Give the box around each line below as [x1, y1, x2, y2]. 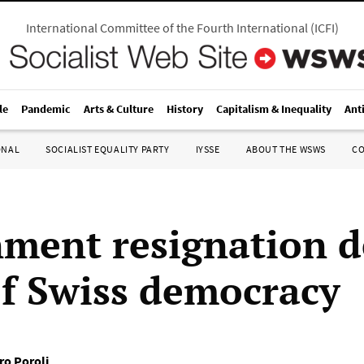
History [167, 102, 203, 116]
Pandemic [21, 102, 71, 116]
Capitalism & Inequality [216, 102, 331, 116]
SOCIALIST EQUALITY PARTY [45, 143, 170, 155]
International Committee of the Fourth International [25, 19, 308, 36]
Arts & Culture [84, 102, 154, 116]
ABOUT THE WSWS [245, 143, 326, 155]
